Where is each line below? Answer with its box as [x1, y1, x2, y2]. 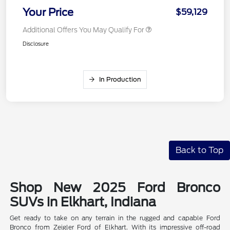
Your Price [23, 6, 73, 19]
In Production [99, 75, 141, 84]
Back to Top [176, 145, 223, 156]
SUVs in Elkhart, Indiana [10, 195, 157, 210]
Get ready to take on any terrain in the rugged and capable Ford [10, 214, 220, 222]
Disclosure [23, 41, 49, 47]
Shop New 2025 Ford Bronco [10, 180, 220, 196]
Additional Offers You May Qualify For [23, 26, 144, 34]
